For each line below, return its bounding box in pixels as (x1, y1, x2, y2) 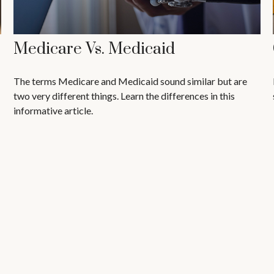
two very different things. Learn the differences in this (13, 90, 235, 102)
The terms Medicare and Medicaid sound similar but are (13, 75, 248, 87)
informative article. (13, 105, 94, 117)
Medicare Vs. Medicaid (13, 39, 176, 60)
